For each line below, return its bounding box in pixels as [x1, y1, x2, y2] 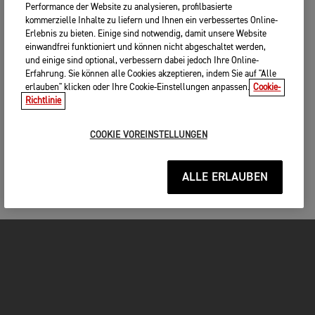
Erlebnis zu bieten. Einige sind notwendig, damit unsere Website [25, 30, 267, 39]
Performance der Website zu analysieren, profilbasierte [25, 3, 233, 12]
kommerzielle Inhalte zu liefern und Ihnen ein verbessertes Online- [25, 16, 278, 25]
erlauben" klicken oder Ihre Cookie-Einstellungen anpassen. [25, 83, 250, 92]
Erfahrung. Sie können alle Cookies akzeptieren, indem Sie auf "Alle [25, 70, 277, 79]
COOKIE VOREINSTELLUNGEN [89, 131, 207, 140]
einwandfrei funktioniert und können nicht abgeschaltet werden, [25, 43, 266, 52]
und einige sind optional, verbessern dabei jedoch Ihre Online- [25, 56, 259, 65]
